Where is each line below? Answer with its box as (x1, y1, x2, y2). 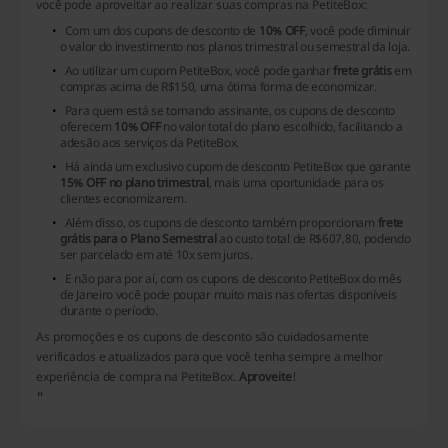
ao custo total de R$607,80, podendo (216, 230, 411, 248)
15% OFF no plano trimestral (60, 174, 209, 192)
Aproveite (238, 368, 292, 386)
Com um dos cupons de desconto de (64, 22, 259, 40)
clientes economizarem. (60, 190, 187, 208)
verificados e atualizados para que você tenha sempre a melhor (36, 348, 383, 366)
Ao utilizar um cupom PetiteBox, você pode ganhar (64, 62, 334, 80)
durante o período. (60, 302, 158, 320)
